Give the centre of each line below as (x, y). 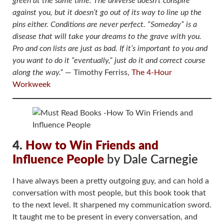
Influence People (58, 160)
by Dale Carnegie (151, 160)
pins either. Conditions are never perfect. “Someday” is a (105, 25)
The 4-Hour (152, 73)
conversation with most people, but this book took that (109, 193)
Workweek (31, 85)
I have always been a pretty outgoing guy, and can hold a (111, 181)
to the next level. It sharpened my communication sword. (112, 205)
